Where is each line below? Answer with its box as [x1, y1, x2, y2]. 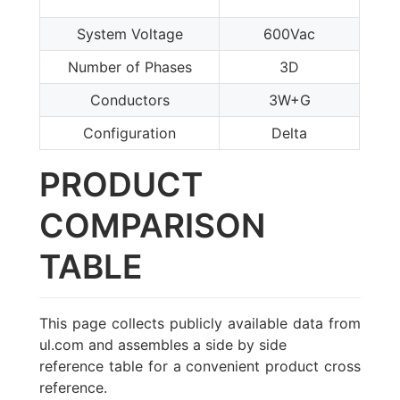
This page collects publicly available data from [39, 314, 361, 333]
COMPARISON [39, 205, 266, 246]
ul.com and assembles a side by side [39, 336, 287, 354]
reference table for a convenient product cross [39, 357, 361, 376]
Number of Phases [67, 58, 192, 76]
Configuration [83, 124, 177, 142]
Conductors [89, 91, 170, 109]
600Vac [263, 25, 316, 43]
